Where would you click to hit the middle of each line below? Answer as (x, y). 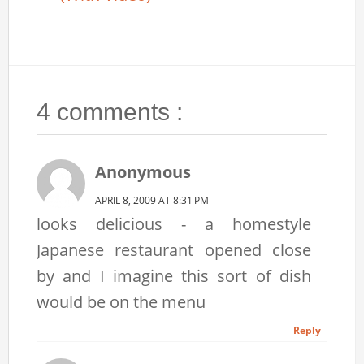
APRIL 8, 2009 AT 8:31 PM (152, 201)
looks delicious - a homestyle (174, 224)
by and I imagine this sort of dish (174, 276)
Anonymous (143, 172)
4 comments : (110, 112)
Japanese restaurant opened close (174, 250)
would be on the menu (121, 302)
